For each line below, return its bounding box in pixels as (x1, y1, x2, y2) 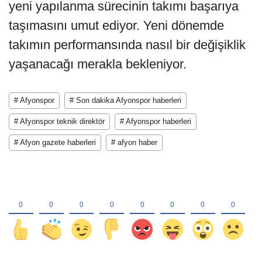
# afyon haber (111, 138, 157, 147)
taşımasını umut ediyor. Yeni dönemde (9, 18, 224, 33)
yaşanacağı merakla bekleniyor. (9, 57, 187, 72)
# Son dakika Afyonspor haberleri (70, 96, 181, 105)
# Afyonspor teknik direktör (14, 117, 105, 126)
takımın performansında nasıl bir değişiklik (9, 37, 246, 53)
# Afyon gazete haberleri (14, 138, 96, 147)
